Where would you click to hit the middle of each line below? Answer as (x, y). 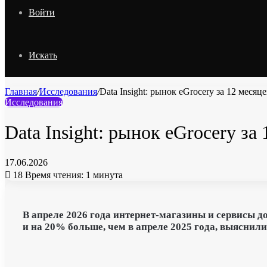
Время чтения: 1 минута (74, 175)
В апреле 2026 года (68, 215)
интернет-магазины (159, 215)
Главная (21, 91)
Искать (43, 55)
